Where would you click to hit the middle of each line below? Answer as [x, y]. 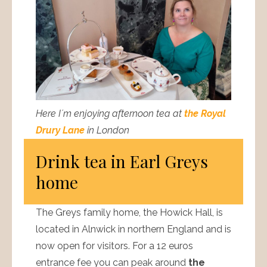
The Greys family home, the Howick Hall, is [129, 212]
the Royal [205, 113]
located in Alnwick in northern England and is [133, 229]
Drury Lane [60, 130]
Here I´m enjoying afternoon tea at [110, 113]
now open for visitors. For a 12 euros [114, 246]
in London [107, 130]
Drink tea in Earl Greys [122, 161]
